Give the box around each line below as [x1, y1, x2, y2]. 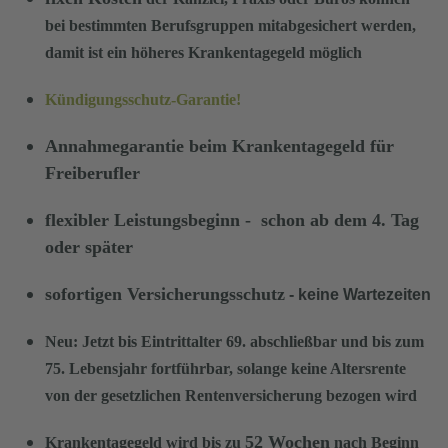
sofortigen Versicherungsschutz [45, 283, 285, 304]
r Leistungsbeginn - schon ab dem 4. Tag [101, 209, 419, 230]
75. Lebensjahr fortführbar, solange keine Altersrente [45, 359, 406, 377]
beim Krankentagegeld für [189, 135, 394, 156]
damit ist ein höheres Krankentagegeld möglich [45, 43, 362, 61]
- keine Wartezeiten [285, 285, 431, 303]
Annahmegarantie [45, 135, 189, 156]
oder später [45, 236, 133, 257]
